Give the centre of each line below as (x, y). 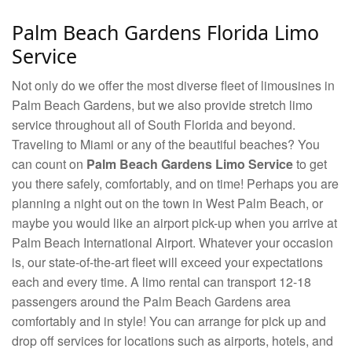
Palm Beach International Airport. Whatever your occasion (172, 243)
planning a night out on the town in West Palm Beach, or (167, 203)
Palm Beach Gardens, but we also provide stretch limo (162, 105)
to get (310, 164)
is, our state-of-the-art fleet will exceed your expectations (167, 262)
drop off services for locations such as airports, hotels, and (172, 341)
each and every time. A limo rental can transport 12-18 (161, 282)
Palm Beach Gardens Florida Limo (165, 33)
